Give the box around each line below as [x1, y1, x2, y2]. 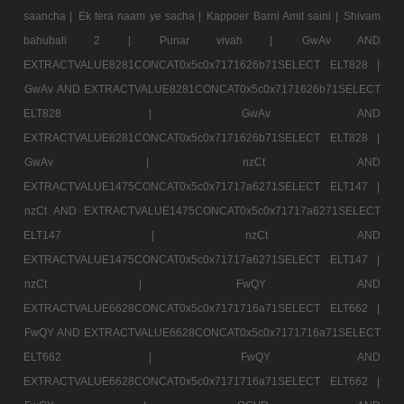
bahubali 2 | [23, 33, 158, 47]
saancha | [23, 9, 77, 23]
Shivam [343, 9, 381, 23]
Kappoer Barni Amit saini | [207, 9, 342, 23]
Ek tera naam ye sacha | [78, 9, 206, 23]
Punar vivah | [159, 33, 300, 47]
